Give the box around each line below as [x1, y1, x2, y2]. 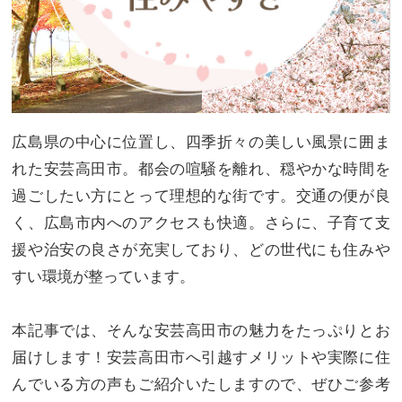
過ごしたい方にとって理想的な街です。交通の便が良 [12, 187, 390, 205]
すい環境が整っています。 [12, 267, 196, 285]
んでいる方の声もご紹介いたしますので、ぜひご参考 [12, 375, 390, 393]
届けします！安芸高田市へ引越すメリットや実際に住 [12, 348, 390, 366]
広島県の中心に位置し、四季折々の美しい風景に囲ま [12, 133, 390, 151]
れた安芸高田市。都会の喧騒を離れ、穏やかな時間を [12, 160, 390, 178]
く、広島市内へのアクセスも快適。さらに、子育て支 [12, 214, 390, 232]
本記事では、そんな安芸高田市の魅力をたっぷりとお [12, 321, 390, 339]
